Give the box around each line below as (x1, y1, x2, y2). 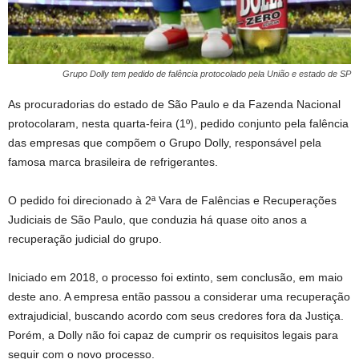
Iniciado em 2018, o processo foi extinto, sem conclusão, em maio (8, 270, 343, 284)
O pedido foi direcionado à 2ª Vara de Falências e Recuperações (8, 193, 337, 207)
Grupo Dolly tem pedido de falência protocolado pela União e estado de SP (63, 68, 351, 79)
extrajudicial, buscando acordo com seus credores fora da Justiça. (8, 309, 344, 322)
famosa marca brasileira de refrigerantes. (8, 155, 218, 168)
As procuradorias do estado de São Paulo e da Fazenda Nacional (8, 97, 341, 111)
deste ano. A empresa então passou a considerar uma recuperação (8, 289, 350, 303)
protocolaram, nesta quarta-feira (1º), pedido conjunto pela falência (8, 116, 349, 130)
